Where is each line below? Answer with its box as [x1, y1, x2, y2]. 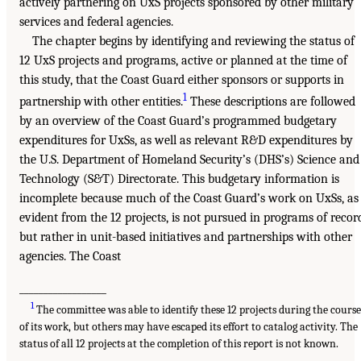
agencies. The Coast [19, 249, 121, 264]
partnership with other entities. [19, 94, 183, 110]
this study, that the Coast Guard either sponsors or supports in [19, 72, 344, 87]
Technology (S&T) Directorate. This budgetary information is [19, 172, 339, 187]
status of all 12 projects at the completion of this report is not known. [19, 336, 338, 351]
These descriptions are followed [187, 94, 355, 110]
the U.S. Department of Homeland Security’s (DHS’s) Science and [19, 152, 359, 168]
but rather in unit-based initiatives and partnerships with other [19, 230, 352, 245]
